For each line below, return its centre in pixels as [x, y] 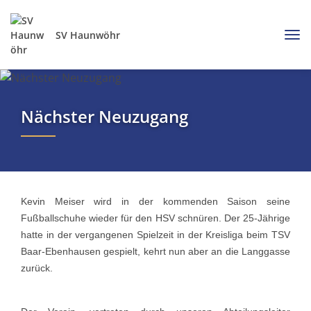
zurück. [37, 268]
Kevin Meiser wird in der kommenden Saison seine [155, 201]
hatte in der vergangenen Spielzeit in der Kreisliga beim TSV [155, 234]
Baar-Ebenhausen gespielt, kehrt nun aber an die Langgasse [155, 251]
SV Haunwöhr [88, 35]
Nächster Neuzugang [104, 116]
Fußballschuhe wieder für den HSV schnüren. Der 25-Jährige [155, 218]
